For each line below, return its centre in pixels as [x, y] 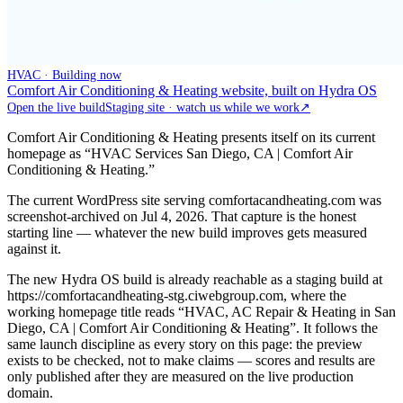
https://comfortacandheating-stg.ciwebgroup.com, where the [177, 295]
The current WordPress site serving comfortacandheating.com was [194, 200]
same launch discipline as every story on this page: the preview [185, 344]
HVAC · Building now [64, 75]
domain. [30, 392]
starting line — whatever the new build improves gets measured [187, 232]
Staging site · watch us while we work [202, 107]
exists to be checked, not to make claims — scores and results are [191, 360]
